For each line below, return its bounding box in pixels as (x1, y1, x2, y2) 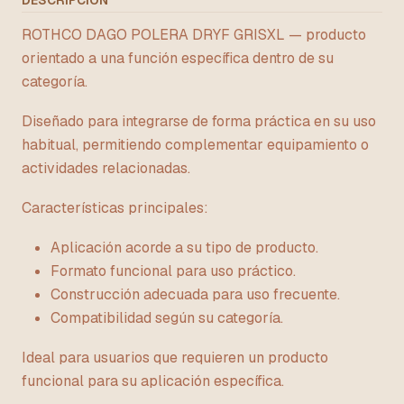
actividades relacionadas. (22, 159, 190, 178)
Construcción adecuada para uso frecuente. (50, 285, 340, 304)
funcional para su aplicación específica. (22, 372, 284, 390)
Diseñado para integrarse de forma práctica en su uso (22, 112, 376, 131)
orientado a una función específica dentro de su (22, 49, 334, 68)
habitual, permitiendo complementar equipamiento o (22, 135, 369, 154)
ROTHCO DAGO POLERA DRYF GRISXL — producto (22, 25, 366, 44)
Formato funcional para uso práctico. (50, 262, 296, 280)
